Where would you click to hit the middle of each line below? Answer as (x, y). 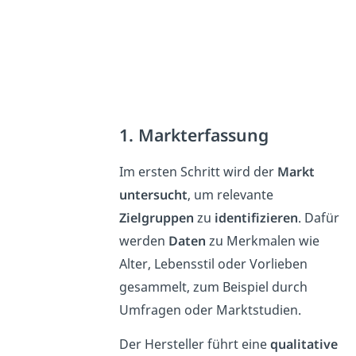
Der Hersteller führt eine (194, 344)
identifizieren (256, 218)
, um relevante (230, 195)
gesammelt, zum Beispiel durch (213, 287)
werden (143, 241)
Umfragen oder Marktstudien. (210, 310)
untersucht (153, 195)
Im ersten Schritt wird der (198, 172)
